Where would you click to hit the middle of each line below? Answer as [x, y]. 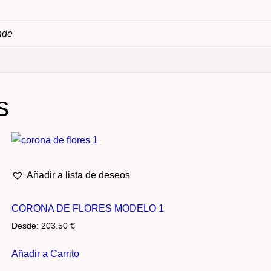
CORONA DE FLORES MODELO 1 [87, 208]
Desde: [26, 226]
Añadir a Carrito [45, 254]
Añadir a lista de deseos [78, 175]
